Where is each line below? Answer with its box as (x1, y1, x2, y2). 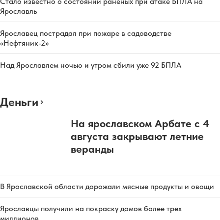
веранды (71, 142, 114, 156)
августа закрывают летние (71, 130, 204, 143)
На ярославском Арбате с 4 (71, 117, 209, 130)
